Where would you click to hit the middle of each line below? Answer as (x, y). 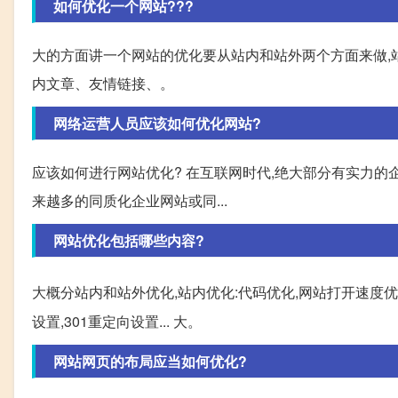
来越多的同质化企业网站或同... (130, 201)
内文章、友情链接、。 (103, 84)
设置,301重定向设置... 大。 (117, 322)
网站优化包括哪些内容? (129, 241)
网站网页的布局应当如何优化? (150, 362)
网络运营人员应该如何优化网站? (157, 123)
